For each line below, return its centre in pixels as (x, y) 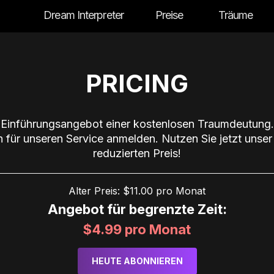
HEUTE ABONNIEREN (137, 261)
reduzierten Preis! (137, 154)
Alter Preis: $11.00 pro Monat (137, 191)
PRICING (137, 84)
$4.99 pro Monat (137, 230)
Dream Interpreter (83, 15)
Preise (169, 15)
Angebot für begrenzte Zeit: (137, 209)
